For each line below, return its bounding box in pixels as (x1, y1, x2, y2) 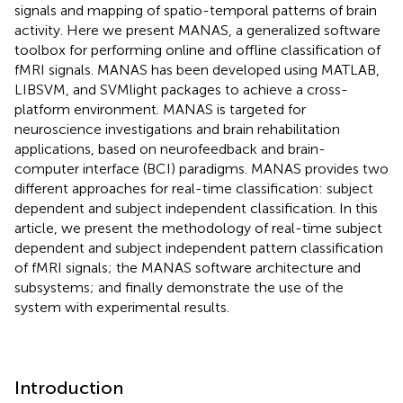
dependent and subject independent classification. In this (14, 199, 378, 217)
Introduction (14, 376, 123, 399)
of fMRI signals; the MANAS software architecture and (14, 258, 361, 276)
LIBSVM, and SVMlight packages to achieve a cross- (14, 80, 348, 98)
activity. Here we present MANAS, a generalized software (14, 21, 381, 39)
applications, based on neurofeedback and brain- (14, 139, 326, 157)
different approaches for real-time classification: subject (14, 179, 373, 197)
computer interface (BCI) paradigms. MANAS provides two (14, 159, 389, 177)
